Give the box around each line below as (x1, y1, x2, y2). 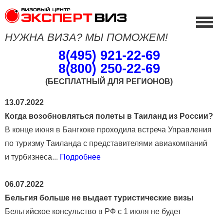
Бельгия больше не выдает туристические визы (5, 193, 194, 202)
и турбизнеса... (5, 152, 60, 161)
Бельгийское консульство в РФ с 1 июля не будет (5, 207, 181, 216)
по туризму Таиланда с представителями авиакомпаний (5, 139, 207, 147)
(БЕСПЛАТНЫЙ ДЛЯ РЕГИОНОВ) (45, 77, 173, 86)
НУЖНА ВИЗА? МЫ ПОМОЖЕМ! (5, 31, 168, 43)
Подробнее (60, 152, 101, 161)
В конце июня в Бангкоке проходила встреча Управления (5, 125, 212, 134)
